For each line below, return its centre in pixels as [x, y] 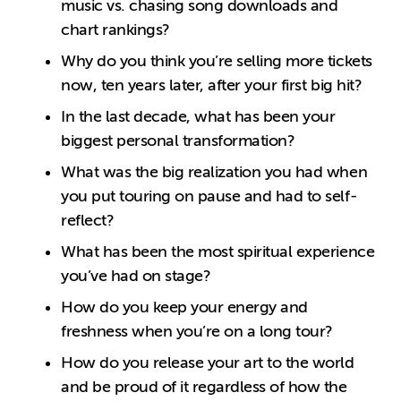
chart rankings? [115, 29]
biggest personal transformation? [178, 140]
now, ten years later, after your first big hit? [212, 85]
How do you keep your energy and [184, 307]
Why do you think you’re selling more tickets [217, 60]
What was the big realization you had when [214, 171]
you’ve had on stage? [136, 275]
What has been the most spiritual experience [218, 251]
